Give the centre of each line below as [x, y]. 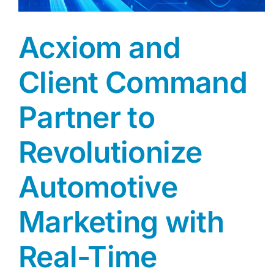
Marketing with [121, 222]
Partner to [87, 117]
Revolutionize [110, 152]
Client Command [133, 83]
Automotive [98, 187]
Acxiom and [99, 48]
